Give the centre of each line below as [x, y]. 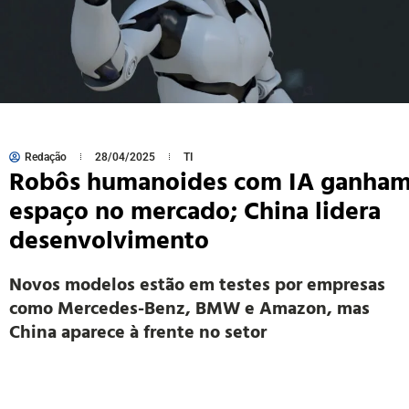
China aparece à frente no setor [138, 330]
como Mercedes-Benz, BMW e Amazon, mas [189, 306]
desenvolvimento [109, 238]
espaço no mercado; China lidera [195, 209]
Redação [46, 157]
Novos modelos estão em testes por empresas [197, 283]
